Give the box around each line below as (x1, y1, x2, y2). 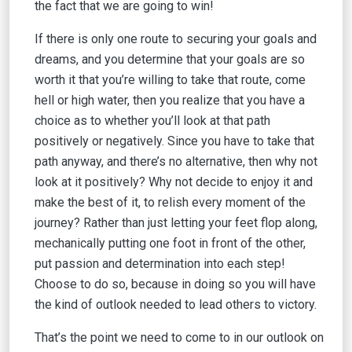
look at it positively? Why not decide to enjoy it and (35, 174, 313, 189)
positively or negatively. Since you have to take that (35, 134, 314, 148)
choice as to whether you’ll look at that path (35, 113, 270, 128)
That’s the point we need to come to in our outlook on (35, 330, 324, 345)
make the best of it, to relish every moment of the (35, 195, 306, 210)
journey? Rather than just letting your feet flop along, (35, 215, 317, 230)
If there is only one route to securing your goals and (35, 31, 317, 46)
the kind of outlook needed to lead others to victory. (35, 297, 317, 312)
